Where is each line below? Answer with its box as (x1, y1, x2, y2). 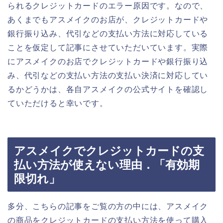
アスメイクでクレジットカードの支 (14, 144, 204, 158)
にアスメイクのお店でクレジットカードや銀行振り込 (7, 57, 209, 66)
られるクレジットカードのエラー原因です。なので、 (7, 1, 209, 10)
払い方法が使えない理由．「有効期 (14, 158, 200, 172)
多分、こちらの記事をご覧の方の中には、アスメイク (7, 202, 209, 211)
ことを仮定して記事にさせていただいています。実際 (7, 43, 209, 52)
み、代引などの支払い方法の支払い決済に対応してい (7, 71, 209, 80)
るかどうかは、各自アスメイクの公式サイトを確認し (7, 85, 209, 94)
